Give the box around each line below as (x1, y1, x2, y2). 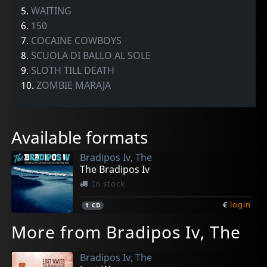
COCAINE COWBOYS (31, 33, 122, 47)
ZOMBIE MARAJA (36, 78, 111, 92)
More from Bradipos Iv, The (11, 221, 241, 244)
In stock (92, 178, 125, 189)
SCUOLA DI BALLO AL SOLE (31, 48, 151, 62)
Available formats (11, 125, 148, 148)
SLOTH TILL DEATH (31, 63, 115, 77)
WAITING (31, 4, 72, 17)
